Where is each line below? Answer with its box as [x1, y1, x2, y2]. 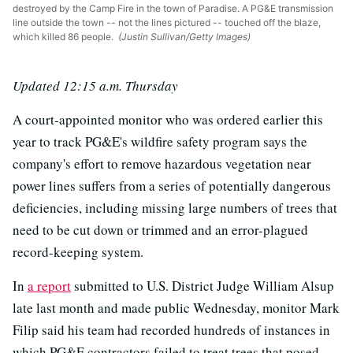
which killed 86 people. [13, 30, 116, 43]
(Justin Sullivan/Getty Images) [116, 30, 251, 43]
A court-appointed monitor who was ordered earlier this [13, 110, 323, 128]
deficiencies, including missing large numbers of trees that [13, 198, 337, 217]
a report [28, 276, 71, 295]
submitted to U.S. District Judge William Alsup [71, 276, 334, 295]
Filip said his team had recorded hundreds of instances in [13, 320, 330, 339]
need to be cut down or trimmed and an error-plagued [13, 220, 308, 239]
